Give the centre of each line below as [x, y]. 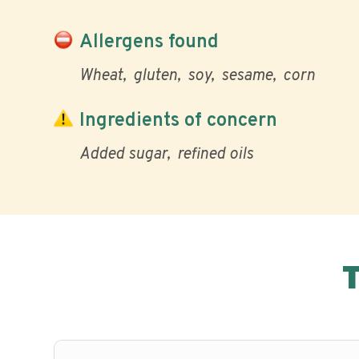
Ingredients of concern [178, 121]
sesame [247, 76]
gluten [155, 76]
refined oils [215, 155]
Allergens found [149, 42]
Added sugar [123, 155]
